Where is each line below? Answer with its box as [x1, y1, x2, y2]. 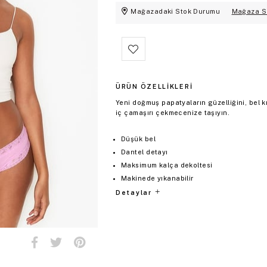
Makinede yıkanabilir [121, 175, 194, 182]
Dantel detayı [121, 148, 168, 156]
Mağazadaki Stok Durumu [131, 8, 221, 15]
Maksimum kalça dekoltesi [121, 162, 213, 169]
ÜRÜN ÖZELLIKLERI [116, 83, 193, 91]
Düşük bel [121, 135, 156, 143]
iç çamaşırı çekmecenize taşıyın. [116, 109, 230, 117]
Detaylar [116, 189, 154, 197]
